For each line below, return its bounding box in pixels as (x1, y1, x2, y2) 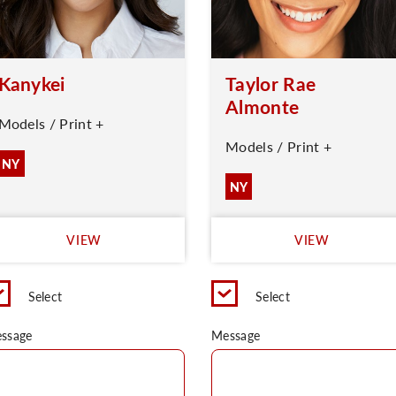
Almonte (225, 94, 300, 119)
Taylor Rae (225, 71, 316, 96)
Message (211, 326, 261, 344)
